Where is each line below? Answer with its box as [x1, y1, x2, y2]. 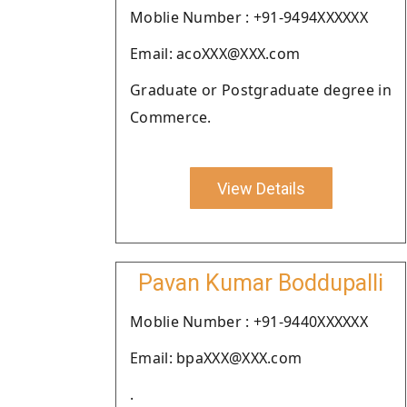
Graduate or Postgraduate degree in [130, 80, 392, 100]
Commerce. [130, 107, 212, 127]
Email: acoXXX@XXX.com [130, 44, 301, 64]
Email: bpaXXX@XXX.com [130, 348, 303, 368]
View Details [216, 178, 305, 198]
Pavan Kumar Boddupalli [138, 270, 383, 296]
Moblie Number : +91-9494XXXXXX [130, 7, 368, 27]
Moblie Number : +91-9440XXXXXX [130, 312, 368, 332]
